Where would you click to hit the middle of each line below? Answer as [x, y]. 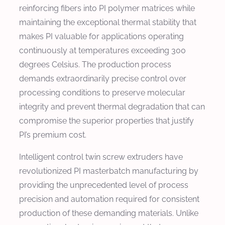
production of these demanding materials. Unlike [109, 213]
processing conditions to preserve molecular [102, 92]
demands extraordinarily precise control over [103, 78]
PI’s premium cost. [53, 135]
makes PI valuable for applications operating [101, 36]
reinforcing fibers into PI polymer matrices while [107, 8]
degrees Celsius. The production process [95, 64]
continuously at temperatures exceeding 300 [102, 50]
